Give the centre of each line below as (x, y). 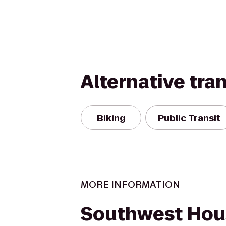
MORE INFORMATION (130, 184)
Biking (111, 118)
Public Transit (189, 118)
